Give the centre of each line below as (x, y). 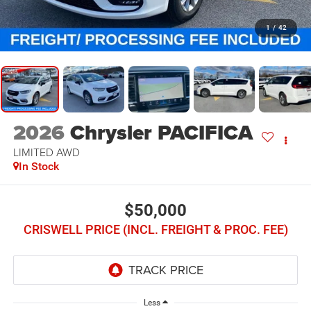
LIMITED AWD (46, 152)
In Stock (39, 167)
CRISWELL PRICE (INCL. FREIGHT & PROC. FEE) (155, 229)
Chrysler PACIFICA (161, 133)
